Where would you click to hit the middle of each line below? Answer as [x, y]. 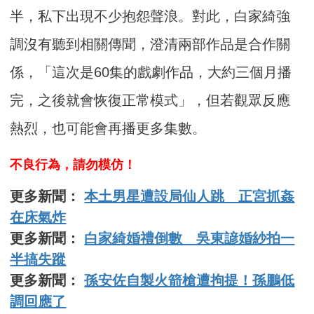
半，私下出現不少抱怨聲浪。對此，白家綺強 [150, 16]
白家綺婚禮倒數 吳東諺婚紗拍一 [190, 238]
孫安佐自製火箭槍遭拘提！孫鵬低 [190, 280]
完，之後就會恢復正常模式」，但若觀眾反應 [150, 100]
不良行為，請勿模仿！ [73, 164]
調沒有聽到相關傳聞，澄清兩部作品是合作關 [150, 44]
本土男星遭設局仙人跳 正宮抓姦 [190, 196]
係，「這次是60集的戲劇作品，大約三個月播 [151, 72]
